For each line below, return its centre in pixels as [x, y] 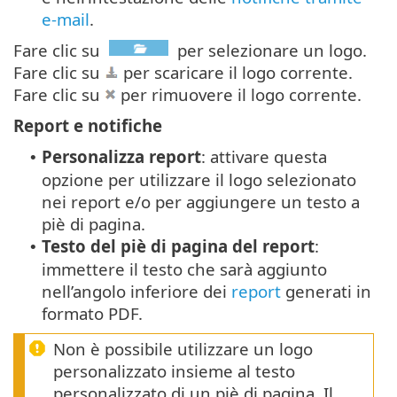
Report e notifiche [88, 126]
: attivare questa [264, 157]
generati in [326, 292]
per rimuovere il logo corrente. [239, 95]
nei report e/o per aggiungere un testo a [201, 202]
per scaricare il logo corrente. [236, 73]
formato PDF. [92, 314]
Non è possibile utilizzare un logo [183, 349]
